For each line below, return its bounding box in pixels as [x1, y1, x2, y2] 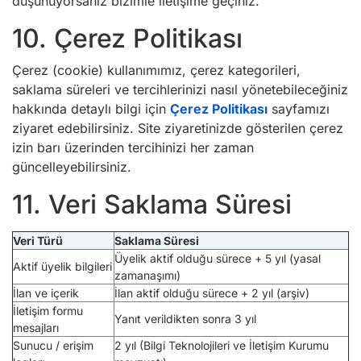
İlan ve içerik [13, 286, 79, 300]
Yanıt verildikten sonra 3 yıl [114, 312, 256, 326]
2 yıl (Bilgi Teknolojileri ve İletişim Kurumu [114, 338, 329, 352]
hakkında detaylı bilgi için [12, 101, 170, 117]
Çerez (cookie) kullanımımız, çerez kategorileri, [12, 62, 301, 78]
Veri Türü [13, 234, 63, 247]
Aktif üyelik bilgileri [13, 259, 112, 273]
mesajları [13, 321, 59, 334]
